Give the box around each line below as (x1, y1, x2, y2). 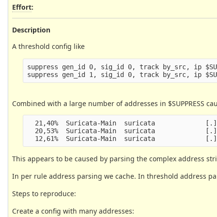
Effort (12, 2, 31, 12)
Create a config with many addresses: (12, 206, 134, 216)
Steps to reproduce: (12, 188, 76, 198)
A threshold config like (12, 41, 85, 51)
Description (12, 25, 50, 34)
